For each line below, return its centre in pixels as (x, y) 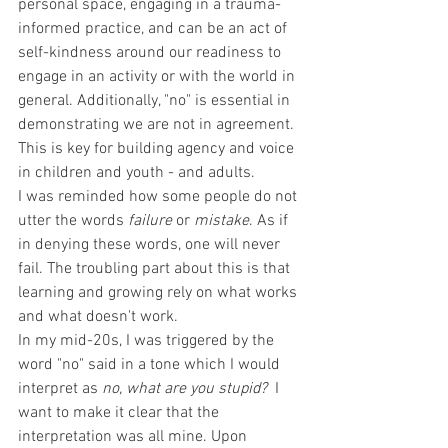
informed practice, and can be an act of (154, 28)
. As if (270, 220)
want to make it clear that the (120, 412)
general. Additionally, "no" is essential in (156, 100)
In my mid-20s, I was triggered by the (148, 340)
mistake (221, 220)
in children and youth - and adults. (138, 172)
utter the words (73, 220)
